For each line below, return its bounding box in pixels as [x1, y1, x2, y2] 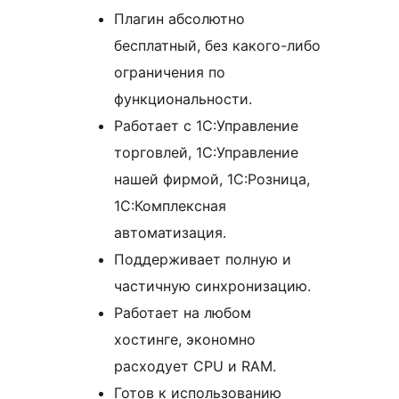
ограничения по [114, 63, 225, 82]
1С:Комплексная [114, 197, 226, 216]
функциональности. [114, 90, 252, 109]
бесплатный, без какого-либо [114, 37, 321, 55]
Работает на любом [114, 304, 251, 322]
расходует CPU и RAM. [114, 357, 276, 376]
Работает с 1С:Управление [114, 117, 298, 135]
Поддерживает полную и [114, 250, 291, 269]
